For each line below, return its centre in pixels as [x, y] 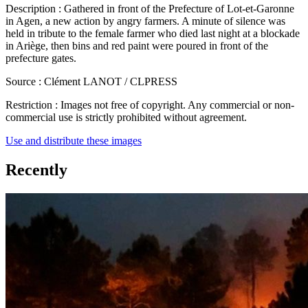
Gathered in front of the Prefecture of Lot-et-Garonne [178, 9]
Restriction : [32, 105]
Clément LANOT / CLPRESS [109, 82]
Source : [23, 82]
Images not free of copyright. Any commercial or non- [176, 105]
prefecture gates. [41, 58]
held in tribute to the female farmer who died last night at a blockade [153, 34]
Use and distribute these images [74, 141]
